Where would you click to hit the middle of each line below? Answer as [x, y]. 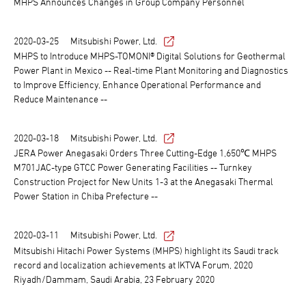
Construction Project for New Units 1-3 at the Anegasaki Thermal [143, 182]
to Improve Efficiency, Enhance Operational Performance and [137, 85]
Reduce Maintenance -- [60, 99]
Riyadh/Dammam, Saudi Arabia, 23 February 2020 [114, 279]
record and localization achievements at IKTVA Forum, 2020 [133, 264]
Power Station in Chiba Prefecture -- [86, 196]
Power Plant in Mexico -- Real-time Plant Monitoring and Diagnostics [151, 70]
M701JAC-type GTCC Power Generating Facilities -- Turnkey [133, 167]
